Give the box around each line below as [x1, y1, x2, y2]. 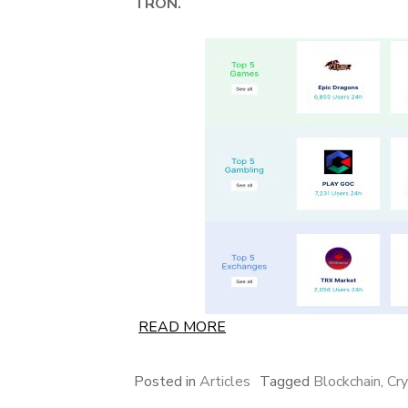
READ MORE [138, 317, 226, 337]
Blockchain [313, 372, 381, 392]
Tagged [260, 372, 313, 392]
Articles [199, 372, 250, 392]
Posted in [134, 372, 199, 392]
